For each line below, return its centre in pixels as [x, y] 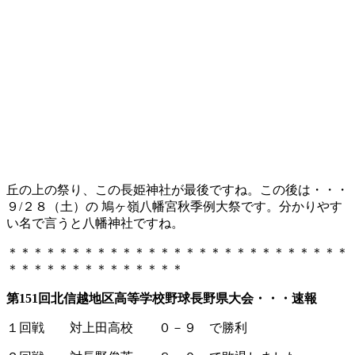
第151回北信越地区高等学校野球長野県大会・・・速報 [162, 298]
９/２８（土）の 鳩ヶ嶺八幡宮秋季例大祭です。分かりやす [174, 206]
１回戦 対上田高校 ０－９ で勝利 [127, 328]
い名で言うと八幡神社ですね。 [95, 223]
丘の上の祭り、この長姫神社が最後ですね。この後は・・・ [177, 190]
